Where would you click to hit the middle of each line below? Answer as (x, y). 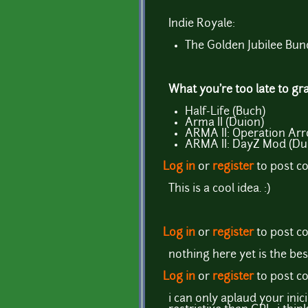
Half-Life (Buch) (225, 112)
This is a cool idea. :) (219, 189)
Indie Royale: (202, 24)
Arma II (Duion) (224, 123)
